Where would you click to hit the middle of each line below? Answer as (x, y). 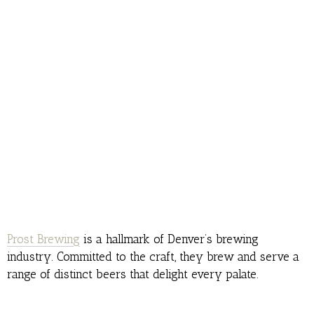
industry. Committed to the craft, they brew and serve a (153, 257)
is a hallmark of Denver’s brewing (169, 239)
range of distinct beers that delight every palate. (133, 274)
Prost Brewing (43, 239)
